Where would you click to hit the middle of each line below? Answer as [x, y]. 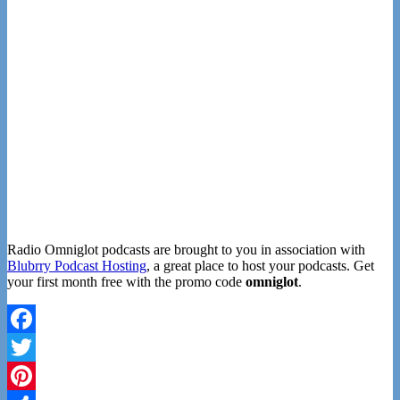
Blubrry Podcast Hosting [77, 265]
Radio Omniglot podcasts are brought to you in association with [186, 249]
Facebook [35, 346]
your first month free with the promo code [126, 281]
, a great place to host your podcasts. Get [260, 265]
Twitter [27, 375]
